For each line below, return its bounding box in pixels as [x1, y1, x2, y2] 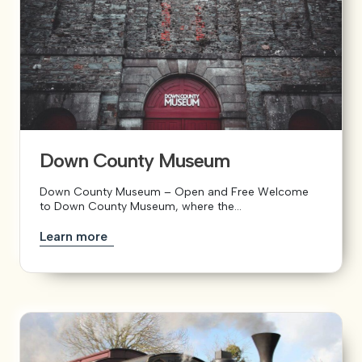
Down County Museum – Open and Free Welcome [40, 184, 309, 199]
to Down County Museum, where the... [40, 199, 242, 213]
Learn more [40, 228, 111, 244]
